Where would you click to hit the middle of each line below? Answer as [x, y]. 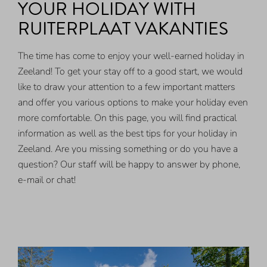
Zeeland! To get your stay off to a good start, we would [131, 72]
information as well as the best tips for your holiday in [128, 134]
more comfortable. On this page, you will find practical [128, 118]
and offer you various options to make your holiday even [133, 103]
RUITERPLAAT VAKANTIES [123, 29]
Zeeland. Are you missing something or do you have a [128, 149]
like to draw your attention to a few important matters [127, 87]
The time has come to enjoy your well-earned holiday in [131, 56]
